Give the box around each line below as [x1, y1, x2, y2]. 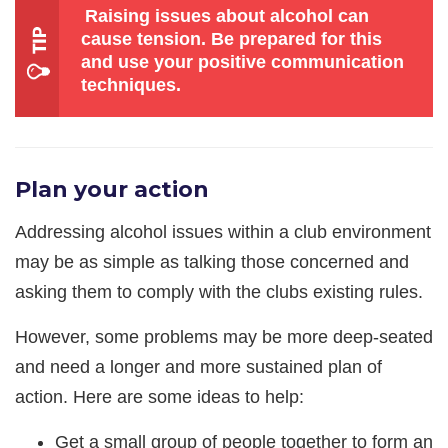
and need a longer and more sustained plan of [15, 356, 382, 377]
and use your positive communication [81, 51, 404, 72]
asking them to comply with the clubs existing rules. [15, 281, 433, 302]
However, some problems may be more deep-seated [15, 326, 433, 347]
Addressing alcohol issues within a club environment [15, 221, 431, 242]
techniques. [81, 74, 181, 95]
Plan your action [15, 175, 209, 203]
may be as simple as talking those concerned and [15, 251, 409, 272]
